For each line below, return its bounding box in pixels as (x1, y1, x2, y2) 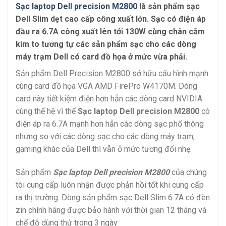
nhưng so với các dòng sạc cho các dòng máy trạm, (16, 132, 195, 142)
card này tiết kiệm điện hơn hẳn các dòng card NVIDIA (16, 94, 202, 104)
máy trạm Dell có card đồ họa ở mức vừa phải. (16, 52, 187, 62)
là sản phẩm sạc (137, 2, 200, 12)
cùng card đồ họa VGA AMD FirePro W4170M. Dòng (16, 81, 197, 91)
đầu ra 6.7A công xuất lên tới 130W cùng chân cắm (16, 27, 205, 37)
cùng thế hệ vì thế (16, 106, 78, 117)
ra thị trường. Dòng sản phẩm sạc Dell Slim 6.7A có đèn (16, 193, 210, 203)
